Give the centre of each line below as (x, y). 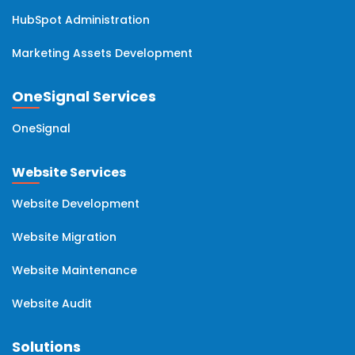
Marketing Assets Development (102, 53)
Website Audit (52, 304)
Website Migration (64, 237)
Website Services (69, 173)
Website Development (76, 204)
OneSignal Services (84, 97)
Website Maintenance (74, 271)
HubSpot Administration (81, 20)
